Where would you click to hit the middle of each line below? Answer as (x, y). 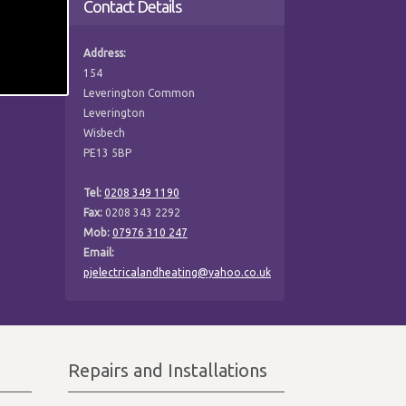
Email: (98, 252)
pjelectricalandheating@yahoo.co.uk (177, 272)
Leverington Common (139, 92)
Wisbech (104, 132)
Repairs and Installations (168, 370)
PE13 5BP (107, 152)
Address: (104, 53)
